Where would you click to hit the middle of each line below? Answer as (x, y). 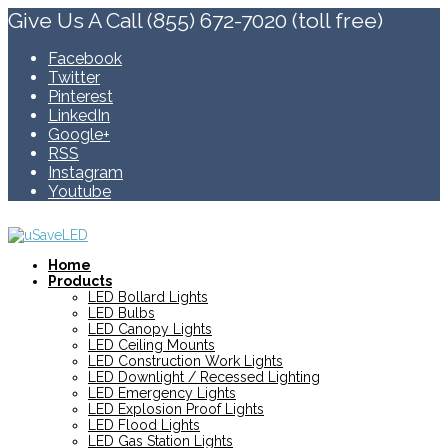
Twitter (74, 77)
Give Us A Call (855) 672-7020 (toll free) (195, 20)
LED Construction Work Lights (185, 361)
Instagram (85, 172)
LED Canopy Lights (150, 329)
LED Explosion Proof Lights (176, 409)
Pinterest (80, 96)
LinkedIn (79, 115)
